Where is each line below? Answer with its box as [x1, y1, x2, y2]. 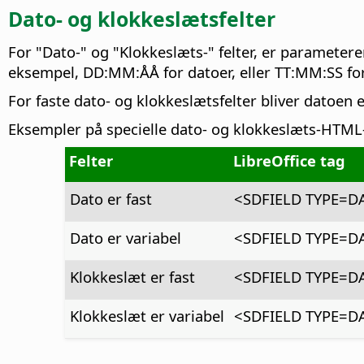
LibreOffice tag [232, 149, 345, 171]
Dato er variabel [69, 227, 181, 248]
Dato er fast [69, 188, 152, 209]
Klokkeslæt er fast [69, 266, 195, 287]
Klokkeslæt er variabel [69, 305, 224, 326]
